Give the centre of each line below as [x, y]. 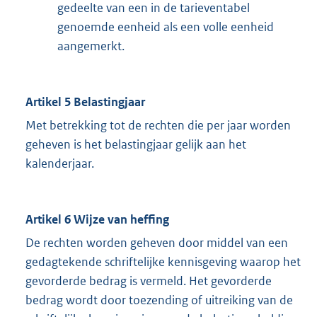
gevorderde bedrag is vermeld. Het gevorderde [149, 281]
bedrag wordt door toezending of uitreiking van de [159, 300]
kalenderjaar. [60, 164]
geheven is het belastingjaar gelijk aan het [136, 145]
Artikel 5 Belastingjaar [85, 102]
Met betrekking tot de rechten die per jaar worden [158, 126]
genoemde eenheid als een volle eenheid [166, 27]
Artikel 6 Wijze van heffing [97, 220]
